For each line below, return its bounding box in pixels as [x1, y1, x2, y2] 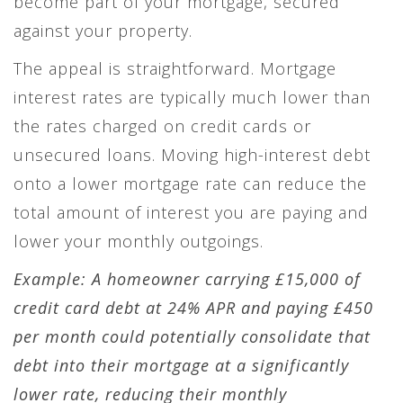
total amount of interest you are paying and [13, 201, 369, 223]
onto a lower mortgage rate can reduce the [13, 172, 367, 194]
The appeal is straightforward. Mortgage [13, 57, 336, 79]
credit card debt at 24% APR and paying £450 [13, 296, 373, 318]
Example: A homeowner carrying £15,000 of [13, 267, 361, 290]
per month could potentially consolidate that [13, 325, 371, 347]
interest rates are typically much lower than [13, 85, 371, 108]
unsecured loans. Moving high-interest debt [13, 143, 371, 166]
